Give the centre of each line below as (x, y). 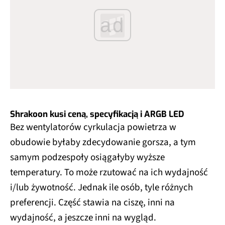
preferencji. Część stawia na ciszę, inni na (92, 202)
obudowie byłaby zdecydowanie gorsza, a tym (103, 142)
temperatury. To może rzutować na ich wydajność (109, 172)
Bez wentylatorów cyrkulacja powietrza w (93, 127)
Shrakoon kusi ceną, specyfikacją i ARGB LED (97, 114)
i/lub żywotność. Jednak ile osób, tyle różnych (101, 187)
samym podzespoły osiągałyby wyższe (87, 157)
